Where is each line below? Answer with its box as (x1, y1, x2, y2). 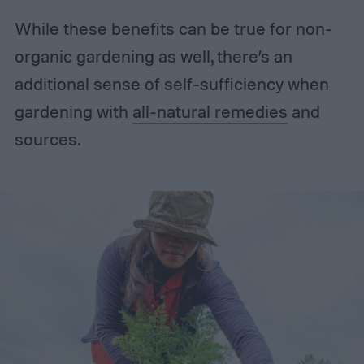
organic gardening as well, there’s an (14, 45, 292, 67)
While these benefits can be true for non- (14, 17, 332, 39)
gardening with (14, 100, 132, 122)
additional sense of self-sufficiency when (14, 72, 329, 94)
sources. (14, 128, 84, 149)
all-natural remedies (132, 100, 288, 122)
